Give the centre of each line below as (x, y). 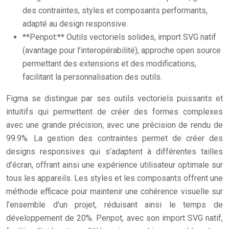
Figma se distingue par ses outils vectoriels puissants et (114, 98)
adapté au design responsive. (75, 24)
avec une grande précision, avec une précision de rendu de (114, 125)
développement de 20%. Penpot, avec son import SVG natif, (114, 218)
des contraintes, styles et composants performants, (115, 10)
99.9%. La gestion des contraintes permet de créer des (114, 138)
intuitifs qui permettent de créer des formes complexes (114, 112)
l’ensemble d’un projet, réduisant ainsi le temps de (114, 205)
